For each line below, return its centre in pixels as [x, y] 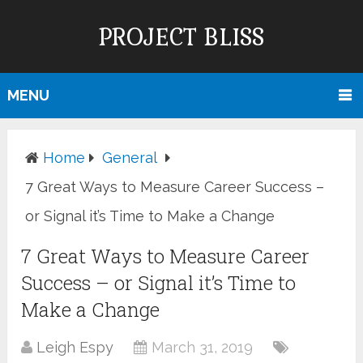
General [130, 158]
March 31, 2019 [203, 348]
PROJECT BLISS [181, 37]
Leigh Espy [75, 348]
